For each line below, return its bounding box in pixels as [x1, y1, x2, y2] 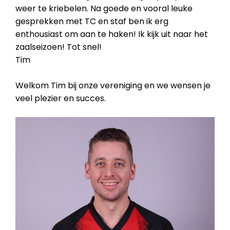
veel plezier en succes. [15, 92, 106, 104]
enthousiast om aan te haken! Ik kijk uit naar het [15, 28, 208, 40]
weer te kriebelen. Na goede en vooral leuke [15, 3, 193, 14]
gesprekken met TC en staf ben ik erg [15, 15, 168, 27]
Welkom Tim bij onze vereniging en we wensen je [15, 80, 210, 91]
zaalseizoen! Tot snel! [15, 41, 104, 53]
